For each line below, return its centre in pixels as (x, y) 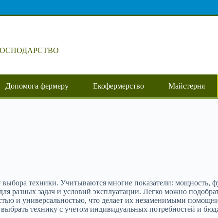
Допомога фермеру (37, 86)
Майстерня (187, 86)
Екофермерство (118, 86)
